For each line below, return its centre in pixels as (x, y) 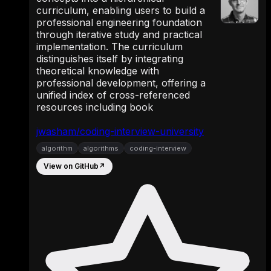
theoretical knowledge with (98, 70)
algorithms (101, 148)
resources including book (95, 107)
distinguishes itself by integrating (110, 58)
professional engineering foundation (119, 22)
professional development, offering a (121, 83)
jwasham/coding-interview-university (120, 131)
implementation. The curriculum (109, 46)
